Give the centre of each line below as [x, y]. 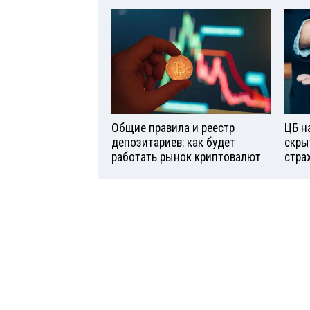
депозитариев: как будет [173, 143]
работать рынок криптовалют [186, 157]
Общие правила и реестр [173, 128]
